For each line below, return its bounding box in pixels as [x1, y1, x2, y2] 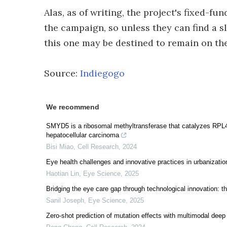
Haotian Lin [46, 170, 79, 177]
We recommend [46, 103, 99, 111]
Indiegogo [80, 67, 125, 79]
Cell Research [78, 143, 119, 150]
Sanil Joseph [46, 197, 84, 204]
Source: [44, 67, 80, 79]
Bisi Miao [46, 143, 73, 150]
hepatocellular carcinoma [46, 131, 119, 139]
